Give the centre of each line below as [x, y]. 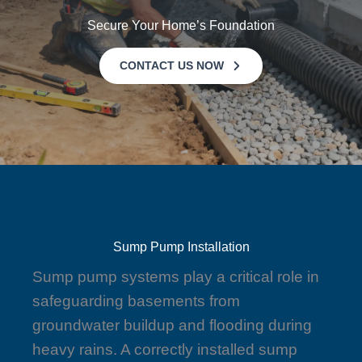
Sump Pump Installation [181, 246]
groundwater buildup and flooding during [172, 325]
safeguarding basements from [136, 301]
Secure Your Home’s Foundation [181, 25]
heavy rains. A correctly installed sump [165, 349]
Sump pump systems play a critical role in [176, 276]
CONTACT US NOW [172, 66]
